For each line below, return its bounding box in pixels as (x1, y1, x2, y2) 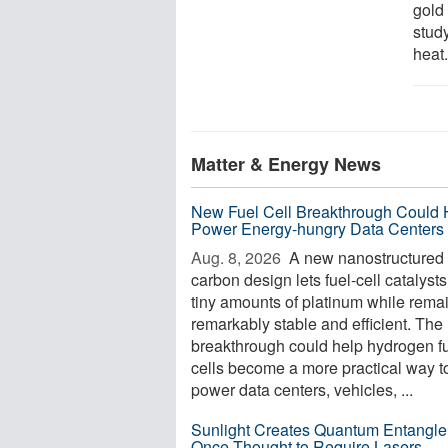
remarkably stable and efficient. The (191, 312, 443, 335)
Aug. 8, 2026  (191, 246, 285, 269)
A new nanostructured (285, 246, 444, 269)
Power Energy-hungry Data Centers (191, 217, 444, 240)
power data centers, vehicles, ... (191, 378, 413, 401)
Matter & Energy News (191, 151, 381, 177)
